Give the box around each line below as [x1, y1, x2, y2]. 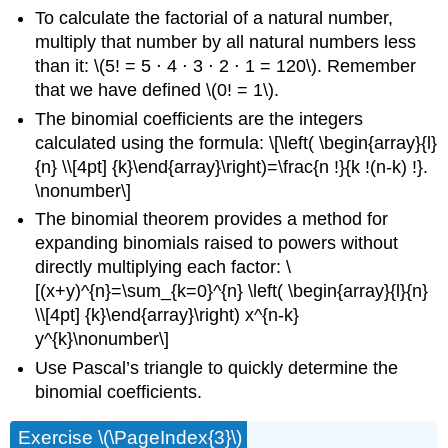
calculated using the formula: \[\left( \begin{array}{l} [35, 132, 438, 153]
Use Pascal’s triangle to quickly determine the [35, 357, 399, 378]
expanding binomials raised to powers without [35, 233, 399, 254]
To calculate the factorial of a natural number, [35, 8, 394, 29]
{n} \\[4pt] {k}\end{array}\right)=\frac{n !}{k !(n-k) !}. [35, 156, 429, 177]
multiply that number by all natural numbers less [35, 32, 417, 53]
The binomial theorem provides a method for [35, 209, 389, 230]
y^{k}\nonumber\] [35, 329, 170, 350]
